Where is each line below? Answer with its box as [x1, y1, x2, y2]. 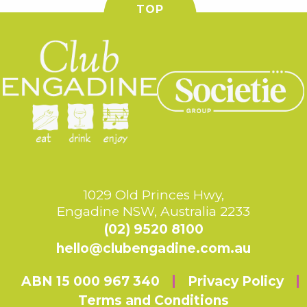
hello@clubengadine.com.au [56, 240, 251, 256]
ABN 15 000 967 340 [21, 273, 160, 289]
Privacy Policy [188, 273, 284, 289]
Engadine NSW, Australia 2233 [57, 203, 250, 219]
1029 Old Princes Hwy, [83, 186, 224, 203]
